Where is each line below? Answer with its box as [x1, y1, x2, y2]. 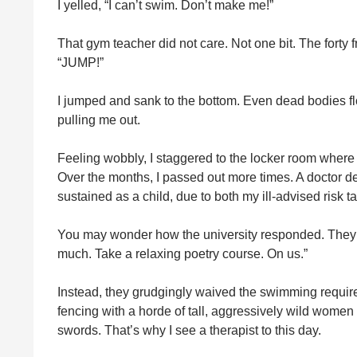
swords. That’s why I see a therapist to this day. [57, 323, 321, 337]
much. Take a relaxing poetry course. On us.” [57, 246, 308, 261]
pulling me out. [57, 112, 140, 127]
